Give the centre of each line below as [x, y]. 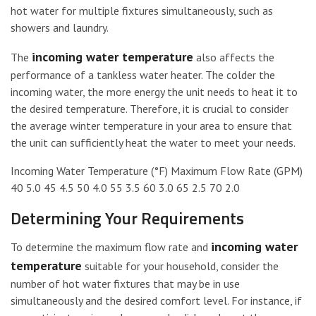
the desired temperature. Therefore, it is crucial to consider [150, 108]
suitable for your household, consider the [180, 266]
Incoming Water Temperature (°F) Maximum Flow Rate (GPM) [157, 170]
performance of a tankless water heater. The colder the [143, 74]
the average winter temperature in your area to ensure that [151, 125]
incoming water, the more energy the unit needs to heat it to [154, 91]
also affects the [234, 57]
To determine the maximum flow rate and [111, 247]
